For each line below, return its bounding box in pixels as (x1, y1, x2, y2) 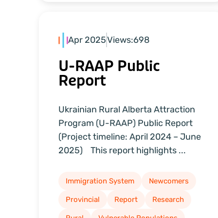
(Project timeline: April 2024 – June (58, 131, 201, 142)
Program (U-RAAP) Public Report (58, 118, 195, 128)
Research (152, 195, 184, 204)
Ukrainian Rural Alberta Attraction (58, 104, 195, 115)
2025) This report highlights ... (58, 145, 186, 156)
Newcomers (149, 177, 189, 185)
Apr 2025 (68, 35, 106, 46)
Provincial (66, 195, 100, 204)
